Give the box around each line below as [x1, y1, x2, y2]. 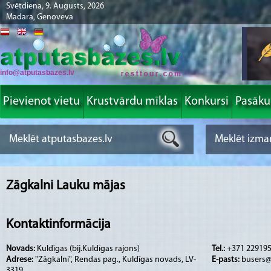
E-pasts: [212, 255, 241, 264]
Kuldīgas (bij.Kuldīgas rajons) [37, 244, 140, 253]
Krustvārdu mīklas [87, 96, 178, 108]
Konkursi [184, 96, 229, 108]
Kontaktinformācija [6, 218, 111, 232]
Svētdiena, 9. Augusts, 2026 [6, 2, 104, 11]
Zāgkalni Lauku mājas [6, 179, 125, 193]
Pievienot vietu [3, 96, 80, 108]
